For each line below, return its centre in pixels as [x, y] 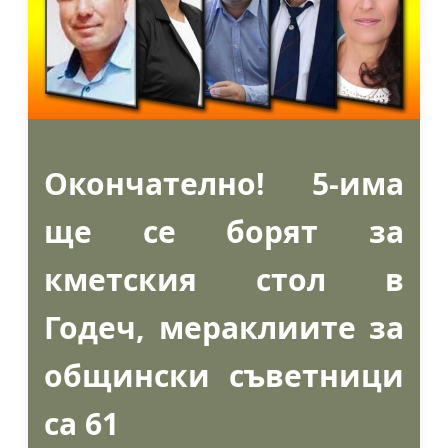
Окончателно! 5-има [224, 184]
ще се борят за [224, 232]
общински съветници [224, 376]
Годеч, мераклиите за [224, 328]
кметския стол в [224, 280]
